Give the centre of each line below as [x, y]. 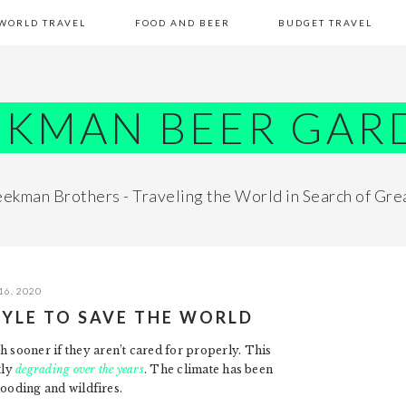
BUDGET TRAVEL [325, 23]
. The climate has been [208, 369]
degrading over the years [80, 369]
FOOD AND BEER [182, 23]
